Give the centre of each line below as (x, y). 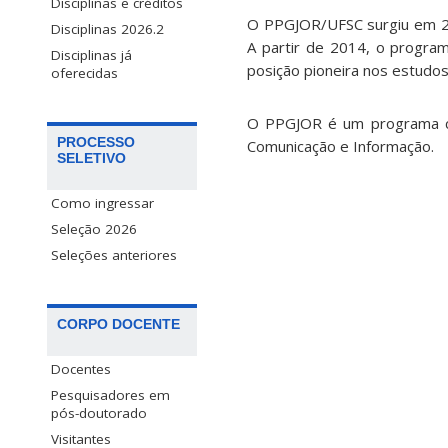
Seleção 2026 (94, 229)
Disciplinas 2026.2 (107, 29)
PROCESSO (96, 142)
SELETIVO (91, 158)
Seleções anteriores (114, 255)
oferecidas (84, 73)
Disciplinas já (91, 55)
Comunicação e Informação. (340, 146)
